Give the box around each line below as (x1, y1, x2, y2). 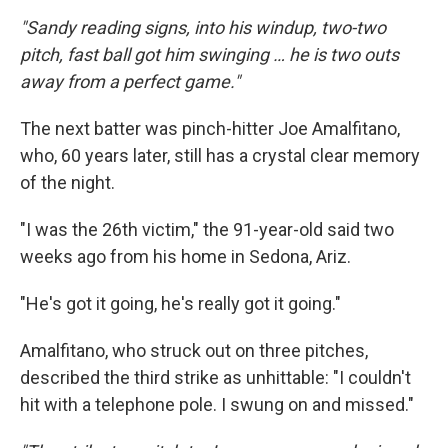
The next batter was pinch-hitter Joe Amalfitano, (20, 118, 400, 139)
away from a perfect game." (20, 71, 240, 92)
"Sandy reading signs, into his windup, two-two (20, 17, 386, 38)
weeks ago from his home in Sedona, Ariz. (20, 246, 351, 267)
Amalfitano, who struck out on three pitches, (20, 340, 368, 361)
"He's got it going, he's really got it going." (20, 293, 341, 314)
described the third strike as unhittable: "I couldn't (20, 367, 411, 388)
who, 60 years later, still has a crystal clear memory (20, 145, 420, 166)
